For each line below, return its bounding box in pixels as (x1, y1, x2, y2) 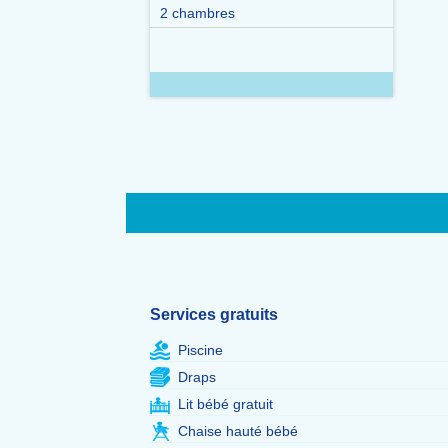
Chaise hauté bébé (178, 423, 298, 439)
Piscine (178, 342, 223, 358)
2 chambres (160, 5, 235, 21)
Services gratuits (150, 306, 278, 323)
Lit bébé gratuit (178, 396, 273, 412)
